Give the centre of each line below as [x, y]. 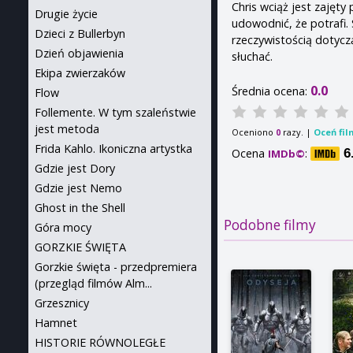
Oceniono [254, 132]
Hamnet [56, 323]
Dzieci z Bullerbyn [80, 33]
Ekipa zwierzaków [80, 73]
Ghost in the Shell [80, 208]
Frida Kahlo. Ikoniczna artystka [113, 149]
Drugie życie [66, 14]
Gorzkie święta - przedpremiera [116, 267]
